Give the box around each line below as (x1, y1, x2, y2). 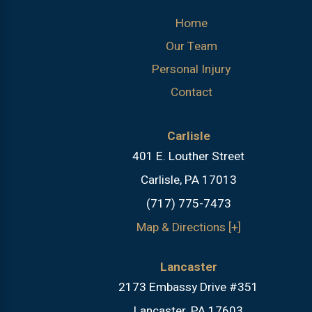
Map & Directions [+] (136, 219, 241, 237)
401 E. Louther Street (132, 148, 245, 166)
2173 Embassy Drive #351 (118, 278, 259, 296)
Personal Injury (152, 60, 231, 78)
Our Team (165, 37, 217, 55)
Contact (170, 83, 212, 101)
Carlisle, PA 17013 (140, 171, 237, 189)
